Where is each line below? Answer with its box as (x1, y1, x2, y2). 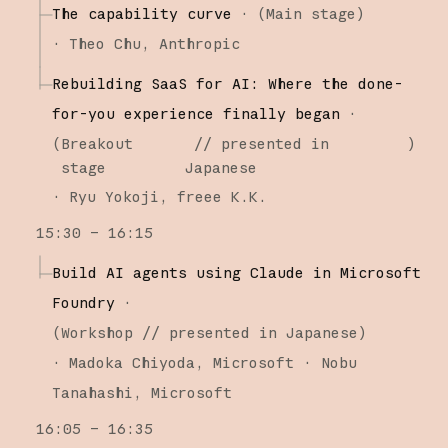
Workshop (60, 322, 133, 342)
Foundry (51, 292, 115, 312)
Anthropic (158, 33, 240, 53)
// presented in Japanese (132, 322, 358, 342)
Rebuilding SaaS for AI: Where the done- (51, 73, 403, 93)
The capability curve (51, 3, 232, 23)
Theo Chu (68, 33, 141, 53)
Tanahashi (51, 382, 133, 402)
